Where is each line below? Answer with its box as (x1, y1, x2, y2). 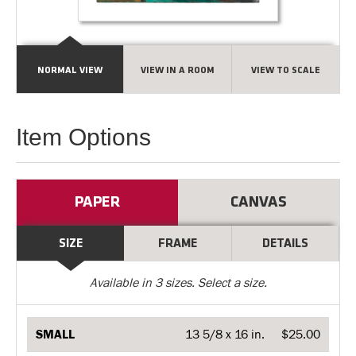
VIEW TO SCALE (250, 66, 320, 75)
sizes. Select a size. (161, 276, 267, 290)
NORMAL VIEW (37, 66, 103, 75)
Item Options (16, 124, 151, 150)
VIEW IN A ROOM (140, 66, 215, 75)
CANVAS (230, 195, 287, 211)
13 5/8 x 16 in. (184, 327, 265, 342)
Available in (89, 276, 155, 290)
